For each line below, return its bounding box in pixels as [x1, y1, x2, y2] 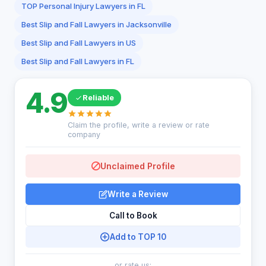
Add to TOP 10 [109, 232, 166, 242]
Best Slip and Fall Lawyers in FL [21, 56, 134, 66]
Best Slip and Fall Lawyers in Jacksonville [21, 20, 172, 29]
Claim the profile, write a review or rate [67, 121, 210, 129]
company [67, 130, 100, 139]
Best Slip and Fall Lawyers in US [21, 38, 136, 47]
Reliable [82, 93, 114, 102]
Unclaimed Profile [100, 161, 175, 171]
